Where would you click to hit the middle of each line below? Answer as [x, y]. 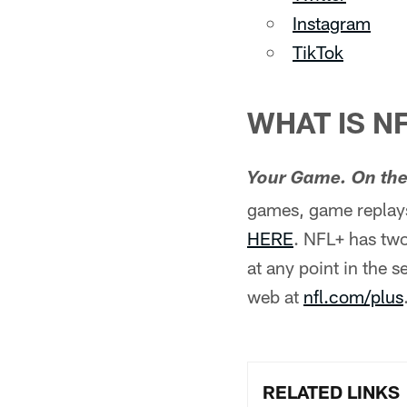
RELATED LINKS [331, 392]
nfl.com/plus [353, 296]
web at [275, 296]
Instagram [332, 23]
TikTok [318, 52]
